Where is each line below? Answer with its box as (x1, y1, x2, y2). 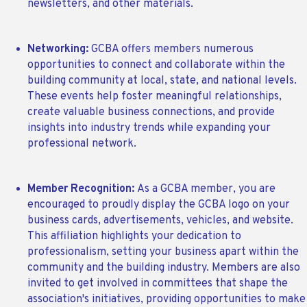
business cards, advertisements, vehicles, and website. (27, 214, 293, 228)
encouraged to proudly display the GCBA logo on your (27, 198, 290, 212)
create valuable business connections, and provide (27, 106, 275, 120)
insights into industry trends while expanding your (27, 121, 271, 136)
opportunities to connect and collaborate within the (27, 58, 285, 73)
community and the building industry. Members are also (27, 261, 300, 275)
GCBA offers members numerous (91, 42, 254, 57)
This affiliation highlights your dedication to (27, 230, 241, 244)
